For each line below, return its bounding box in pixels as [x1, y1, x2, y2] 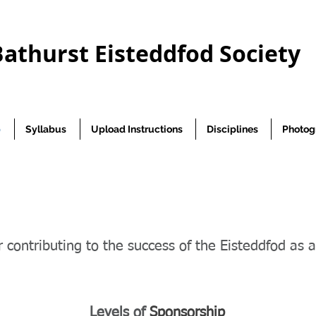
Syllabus [25, 123, 66, 135]
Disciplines [207, 123, 258, 135]
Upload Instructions [91, 123, 183, 135]
